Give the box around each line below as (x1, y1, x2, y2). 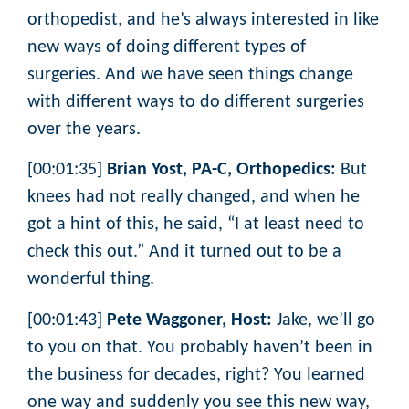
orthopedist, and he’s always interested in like (27, 10, 379, 29)
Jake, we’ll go (272, 310, 375, 330)
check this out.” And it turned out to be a (27, 243, 341, 262)
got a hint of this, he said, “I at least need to (27, 215, 364, 235)
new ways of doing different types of (27, 37, 306, 57)
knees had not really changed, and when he (27, 188, 360, 207)
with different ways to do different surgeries (27, 92, 364, 111)
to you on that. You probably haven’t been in (27, 338, 372, 357)
